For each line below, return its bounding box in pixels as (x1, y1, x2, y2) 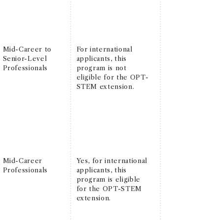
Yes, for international (76, 156, 147, 165)
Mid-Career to (2, 45, 52, 53)
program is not (76, 63, 127, 72)
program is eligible (76, 175, 140, 183)
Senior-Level (2, 54, 47, 62)
